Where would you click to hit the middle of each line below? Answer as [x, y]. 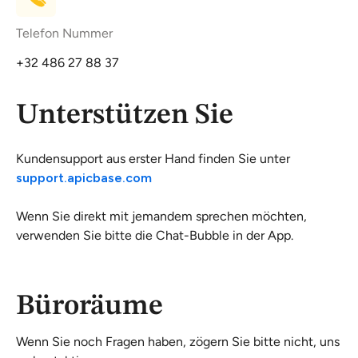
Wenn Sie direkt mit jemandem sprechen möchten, [161, 216]
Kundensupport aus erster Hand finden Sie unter [153, 159]
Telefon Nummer [64, 33]
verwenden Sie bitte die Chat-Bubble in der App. [155, 235]
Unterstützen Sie [125, 116]
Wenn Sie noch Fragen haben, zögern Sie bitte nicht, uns [178, 342]
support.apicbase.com [84, 178]
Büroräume [89, 307]
